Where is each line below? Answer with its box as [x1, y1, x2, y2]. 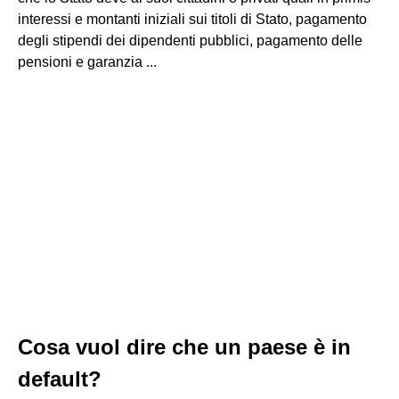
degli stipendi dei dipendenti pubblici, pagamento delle [18, 33, 362, 48]
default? [18, 367, 102, 391]
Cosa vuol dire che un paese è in [18, 335, 351, 359]
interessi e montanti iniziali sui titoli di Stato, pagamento [18, 12, 367, 27]
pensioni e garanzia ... [18, 54, 157, 69]
